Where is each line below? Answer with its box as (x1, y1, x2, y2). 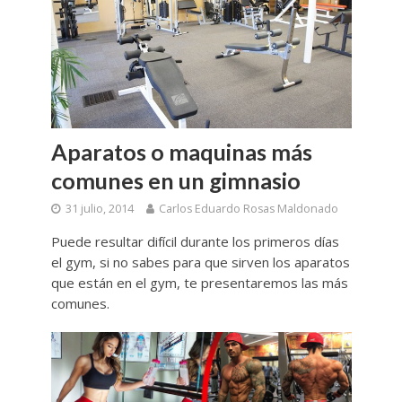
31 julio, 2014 (65, 201, 134, 217)
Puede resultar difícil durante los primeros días (50, 232, 339, 251)
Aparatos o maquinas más (50, 138, 312, 166)
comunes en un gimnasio (50, 167, 301, 195)
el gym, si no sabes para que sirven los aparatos (50, 253, 350, 272)
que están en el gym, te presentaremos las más (50, 274, 348, 293)
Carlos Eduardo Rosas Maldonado (158, 201, 338, 217)
